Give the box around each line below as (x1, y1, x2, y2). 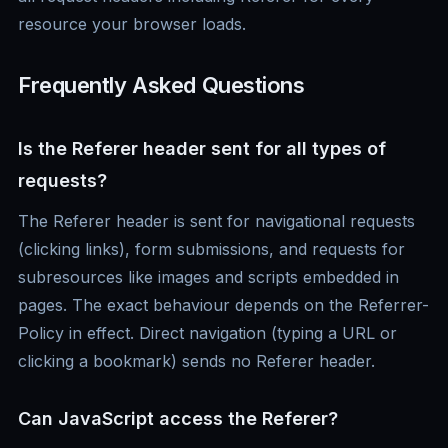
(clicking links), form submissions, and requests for (18, 239, 405, 260)
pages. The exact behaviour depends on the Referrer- (18, 295, 429, 316)
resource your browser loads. (18, 14, 246, 35)
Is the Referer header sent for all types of (18, 138, 386, 160)
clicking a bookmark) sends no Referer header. (18, 351, 375, 372)
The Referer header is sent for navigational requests (18, 211, 415, 232)
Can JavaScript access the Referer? (18, 408, 338, 430)
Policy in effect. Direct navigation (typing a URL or (18, 323, 397, 344)
